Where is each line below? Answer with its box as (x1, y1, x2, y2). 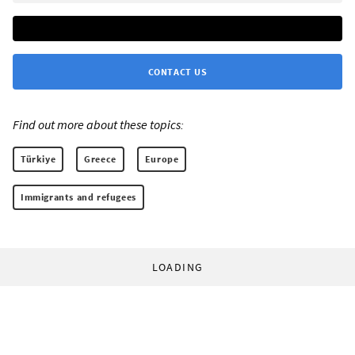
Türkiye (21, 153, 56, 166)
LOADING (151, 260, 204, 275)
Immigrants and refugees (21, 191, 136, 204)
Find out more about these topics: (13, 116, 184, 133)
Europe (144, 153, 179, 166)
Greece (84, 153, 116, 166)
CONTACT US (147, 66, 208, 78)
